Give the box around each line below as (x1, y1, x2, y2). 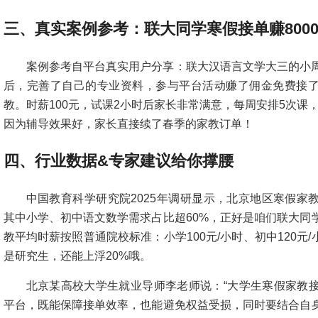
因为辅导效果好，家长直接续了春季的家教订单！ (3, 118, 253, 130)
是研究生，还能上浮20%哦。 (3, 250, 151, 262)
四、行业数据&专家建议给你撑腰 (3, 152, 234, 170)
